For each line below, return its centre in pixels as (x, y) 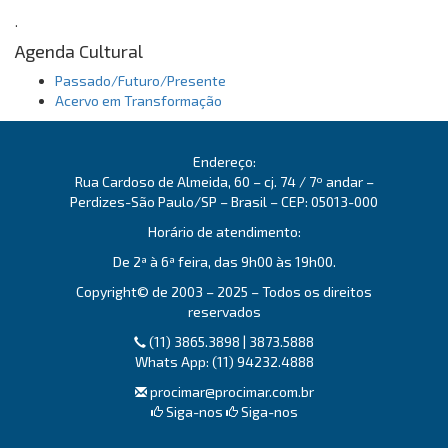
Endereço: (224, 161)
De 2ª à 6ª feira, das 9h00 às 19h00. (224, 261)
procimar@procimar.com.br (230, 391)
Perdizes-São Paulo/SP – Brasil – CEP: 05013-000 (224, 201)
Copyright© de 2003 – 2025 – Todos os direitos (224, 291)
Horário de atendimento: (224, 231)
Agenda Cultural (79, 51)
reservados (224, 311)
